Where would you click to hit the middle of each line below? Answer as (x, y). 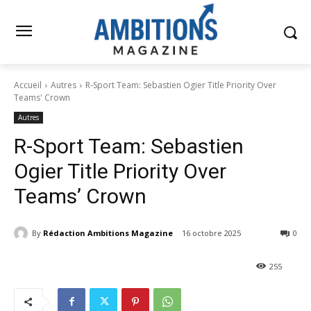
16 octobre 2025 (211, 233)
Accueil (28, 85)
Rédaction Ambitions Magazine (108, 233)
